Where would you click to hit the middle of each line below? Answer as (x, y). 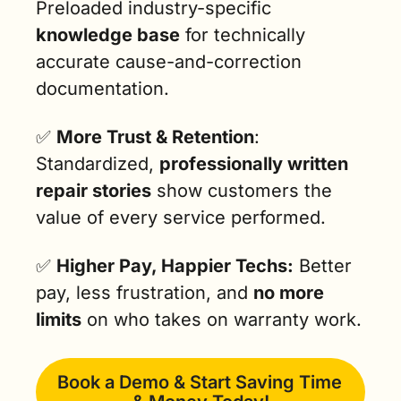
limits (59, 320)
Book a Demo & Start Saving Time (200, 383)
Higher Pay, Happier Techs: (175, 266)
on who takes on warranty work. (222, 320)
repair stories (94, 191)
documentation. (102, 89)
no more (289, 293)
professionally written (254, 164)
